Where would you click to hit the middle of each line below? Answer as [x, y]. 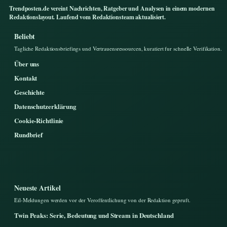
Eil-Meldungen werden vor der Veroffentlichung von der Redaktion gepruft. [102, 200]
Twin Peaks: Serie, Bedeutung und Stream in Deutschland [94, 215]
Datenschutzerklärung [45, 106]
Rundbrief [29, 134]
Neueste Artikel [37, 187]
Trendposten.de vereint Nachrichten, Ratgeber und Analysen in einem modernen [112, 8]
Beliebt [25, 36]
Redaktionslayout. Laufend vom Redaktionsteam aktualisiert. [88, 17]
